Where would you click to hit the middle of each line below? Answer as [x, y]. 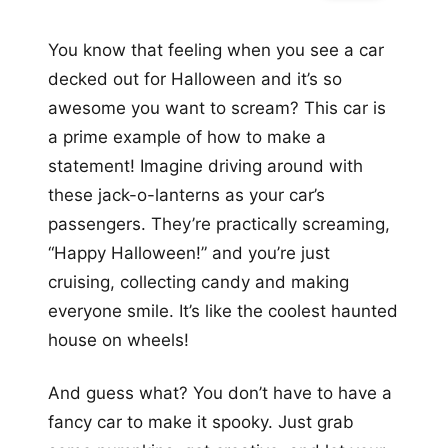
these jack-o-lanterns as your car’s [186, 194]
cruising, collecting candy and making [198, 281]
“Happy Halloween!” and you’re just [189, 252]
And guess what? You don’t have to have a [220, 392]
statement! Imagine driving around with [205, 165]
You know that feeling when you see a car [216, 49]
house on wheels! [118, 339]
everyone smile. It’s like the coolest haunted [223, 310]
